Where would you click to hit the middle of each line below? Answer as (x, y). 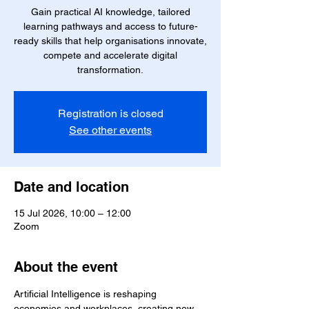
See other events (110, 130)
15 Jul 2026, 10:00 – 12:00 (72, 213)
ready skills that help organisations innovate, (110, 41)
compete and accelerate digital (110, 55)
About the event (66, 267)
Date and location (71, 187)
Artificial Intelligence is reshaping (87, 294)
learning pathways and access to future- (110, 26)
